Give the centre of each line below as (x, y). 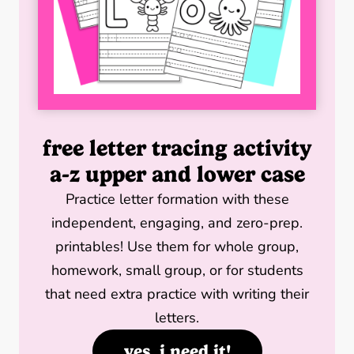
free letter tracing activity (177, 149)
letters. (177, 318)
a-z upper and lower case (177, 175)
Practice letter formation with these (177, 200)
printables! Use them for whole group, (177, 247)
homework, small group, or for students (177, 271)
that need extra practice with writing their (177, 294)
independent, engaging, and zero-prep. (177, 223)
